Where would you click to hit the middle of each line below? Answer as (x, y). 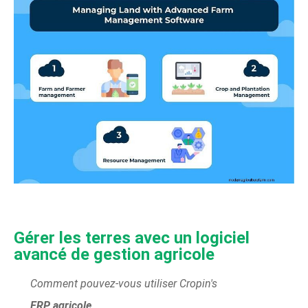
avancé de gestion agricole (114, 254)
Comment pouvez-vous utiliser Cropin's (124, 283)
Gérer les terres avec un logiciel (132, 238)
